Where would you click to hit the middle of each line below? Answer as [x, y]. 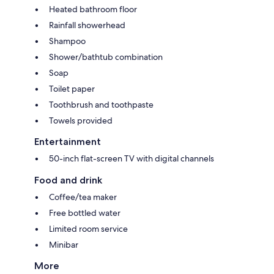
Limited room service [88, 228]
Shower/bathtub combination [106, 57]
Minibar [64, 244]
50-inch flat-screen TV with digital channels [131, 158]
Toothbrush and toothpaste [101, 104]
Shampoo [67, 41]
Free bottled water [85, 213]
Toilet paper [72, 88]
